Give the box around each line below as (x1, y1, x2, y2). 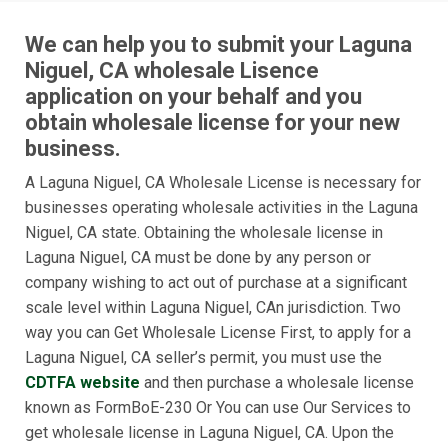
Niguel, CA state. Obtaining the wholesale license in (25, 223, 383, 243)
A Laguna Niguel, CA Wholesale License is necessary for (25, 173, 421, 193)
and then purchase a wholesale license (140, 373, 414, 393)
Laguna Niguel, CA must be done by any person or (25, 248, 371, 268)
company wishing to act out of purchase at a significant (25, 273, 407, 293)
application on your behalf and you (25, 84, 362, 110)
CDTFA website (25, 373, 140, 393)
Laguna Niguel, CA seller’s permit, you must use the (25, 348, 382, 368)
